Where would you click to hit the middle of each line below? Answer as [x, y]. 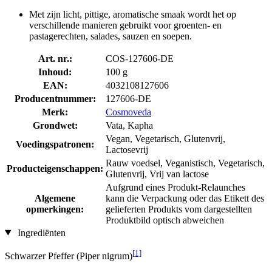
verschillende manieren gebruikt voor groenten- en [125, 25]
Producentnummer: [55, 98]
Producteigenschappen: [55, 168]
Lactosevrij [127, 149]
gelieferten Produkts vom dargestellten [179, 209]
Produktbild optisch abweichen [165, 220]
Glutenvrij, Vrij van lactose [157, 174]
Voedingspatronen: [55, 144]
